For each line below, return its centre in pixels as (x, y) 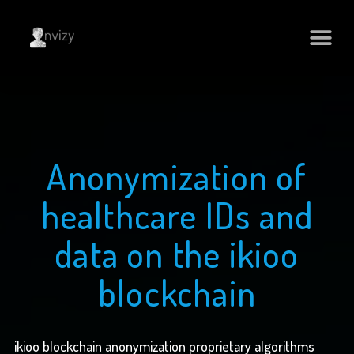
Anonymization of (177, 177)
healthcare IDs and (177, 216)
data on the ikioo (177, 254)
